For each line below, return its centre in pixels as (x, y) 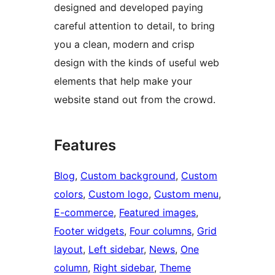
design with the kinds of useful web (137, 63)
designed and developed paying (129, 8)
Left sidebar (116, 250)
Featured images (157, 213)
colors (68, 194)
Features (85, 145)
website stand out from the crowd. (135, 100)
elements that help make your (123, 81)
